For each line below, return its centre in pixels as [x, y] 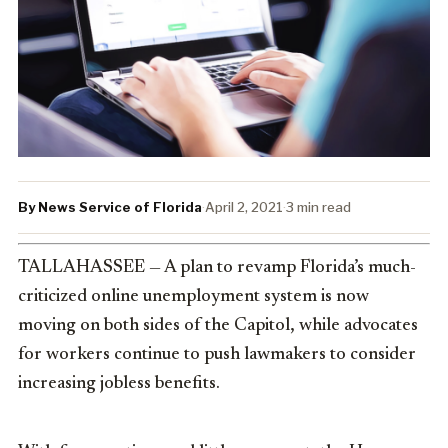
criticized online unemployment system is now [193, 296]
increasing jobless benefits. [119, 383]
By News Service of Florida [110, 206]
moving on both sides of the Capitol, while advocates [218, 325]
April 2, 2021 [244, 206]
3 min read [318, 206]
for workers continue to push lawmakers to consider [217, 354]
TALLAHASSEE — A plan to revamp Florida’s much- [217, 267]
